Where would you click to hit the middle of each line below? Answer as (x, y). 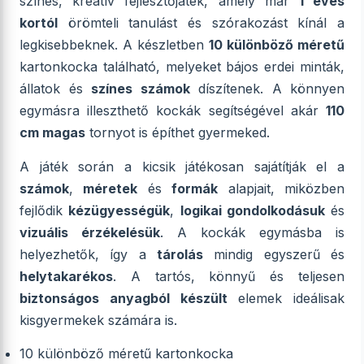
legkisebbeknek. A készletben (114, 45)
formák (195, 188)
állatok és (55, 89)
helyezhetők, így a (88, 254)
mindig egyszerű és (274, 254)
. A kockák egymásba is (252, 232)
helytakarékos (66, 276)
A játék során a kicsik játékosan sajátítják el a (182, 167)
